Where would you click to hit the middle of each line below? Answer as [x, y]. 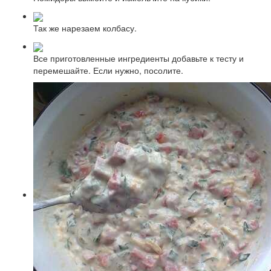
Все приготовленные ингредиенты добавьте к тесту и [139, 58]
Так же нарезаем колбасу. [85, 28]
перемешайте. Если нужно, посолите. [108, 70]
